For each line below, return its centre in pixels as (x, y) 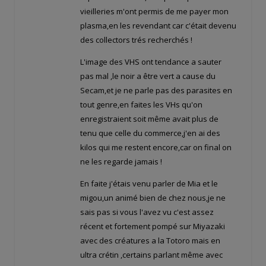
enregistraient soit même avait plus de (149, 119)
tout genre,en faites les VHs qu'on (141, 105)
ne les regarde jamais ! (121, 162)
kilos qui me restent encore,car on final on (156, 148)
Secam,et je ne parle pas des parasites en (156, 91)
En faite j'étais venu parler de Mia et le (149, 184)
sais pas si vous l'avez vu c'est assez (147, 212)
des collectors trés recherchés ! (136, 40)
